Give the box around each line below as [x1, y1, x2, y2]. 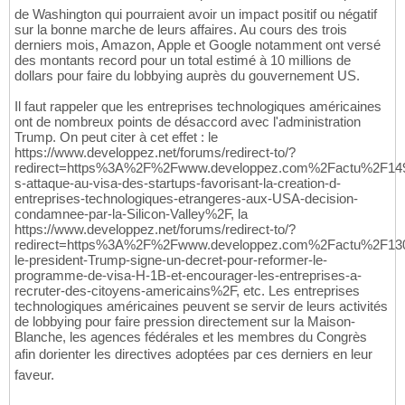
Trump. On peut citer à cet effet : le [14, 129, 218, 146]
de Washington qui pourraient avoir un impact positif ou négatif [14, 6, 377, 23]
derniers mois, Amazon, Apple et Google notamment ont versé [14, 37, 381, 53]
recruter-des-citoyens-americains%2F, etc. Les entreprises [14, 283, 360, 299]
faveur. [14, 367, 54, 383]
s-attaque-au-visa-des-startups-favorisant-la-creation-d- [14, 175, 341, 192]
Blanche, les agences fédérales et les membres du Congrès [14, 329, 367, 345]
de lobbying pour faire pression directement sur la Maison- [14, 314, 355, 330]
